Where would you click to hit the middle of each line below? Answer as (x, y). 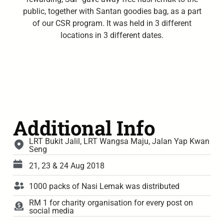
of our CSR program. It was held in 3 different (112, 23)
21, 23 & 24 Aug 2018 (66, 165)
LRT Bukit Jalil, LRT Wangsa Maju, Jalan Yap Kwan (119, 141)
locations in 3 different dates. (112, 35)
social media (51, 210)
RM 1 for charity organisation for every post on (111, 202)
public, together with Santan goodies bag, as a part (112, 11)
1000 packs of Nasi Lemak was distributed (104, 186)
